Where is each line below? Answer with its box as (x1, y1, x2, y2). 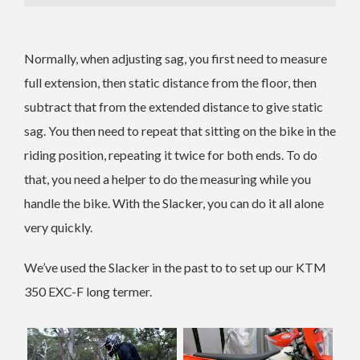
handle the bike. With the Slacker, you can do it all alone (24, 195, 324, 211)
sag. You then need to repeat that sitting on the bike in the (24, 123, 336, 139)
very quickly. (24, 219, 92, 235)
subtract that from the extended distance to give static (24, 99, 323, 115)
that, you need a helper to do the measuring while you (24, 171, 311, 187)
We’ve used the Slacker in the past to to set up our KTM (24, 260, 326, 276)
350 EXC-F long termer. (24, 284, 152, 300)
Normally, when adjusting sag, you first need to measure (24, 51, 327, 67)
